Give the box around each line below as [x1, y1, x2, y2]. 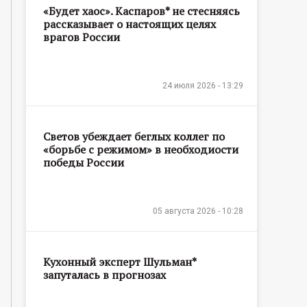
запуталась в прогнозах [43, 267, 166, 282]
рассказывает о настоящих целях [43, 16, 216, 32]
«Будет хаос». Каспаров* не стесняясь [43, 3, 240, 19]
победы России [43, 154, 124, 170]
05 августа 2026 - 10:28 [153, 206, 243, 216]
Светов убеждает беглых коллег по [43, 128, 225, 144]
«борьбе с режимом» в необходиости [43, 141, 238, 157]
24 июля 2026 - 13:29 [162, 80, 243, 90]
